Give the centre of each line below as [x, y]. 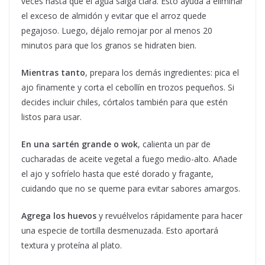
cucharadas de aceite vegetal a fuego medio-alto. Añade [129, 159]
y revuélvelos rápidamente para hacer [169, 216]
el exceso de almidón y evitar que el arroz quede [114, 16]
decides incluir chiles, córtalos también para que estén [125, 102]
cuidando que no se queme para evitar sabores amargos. [131, 188]
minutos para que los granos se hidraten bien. [109, 45]
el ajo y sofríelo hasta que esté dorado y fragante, [117, 174]
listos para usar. [51, 117]
